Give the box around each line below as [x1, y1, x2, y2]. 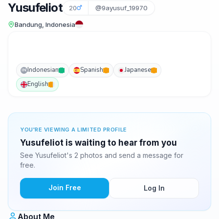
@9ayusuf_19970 [95, 4, 148, 12]
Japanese [125, 66, 151, 74]
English [27, 80, 48, 88]
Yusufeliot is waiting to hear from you [20, 138, 177, 148]
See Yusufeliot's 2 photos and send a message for [20, 151, 183, 159]
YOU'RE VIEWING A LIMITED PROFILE [20, 126, 127, 133]
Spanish [80, 66, 103, 74]
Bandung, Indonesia [15, 21, 75, 28]
